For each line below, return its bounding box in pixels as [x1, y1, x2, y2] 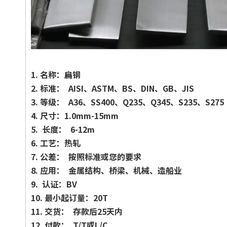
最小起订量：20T [45, 191, 108, 204]
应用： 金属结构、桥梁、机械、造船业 [40, 164, 182, 176]
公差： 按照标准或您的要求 [40, 150, 141, 163]
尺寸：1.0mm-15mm [40, 109, 119, 122]
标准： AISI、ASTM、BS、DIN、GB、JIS [40, 82, 194, 94]
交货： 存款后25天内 [45, 205, 123, 217]
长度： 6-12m [42, 123, 95, 135]
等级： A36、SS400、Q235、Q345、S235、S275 [40, 95, 224, 108]
